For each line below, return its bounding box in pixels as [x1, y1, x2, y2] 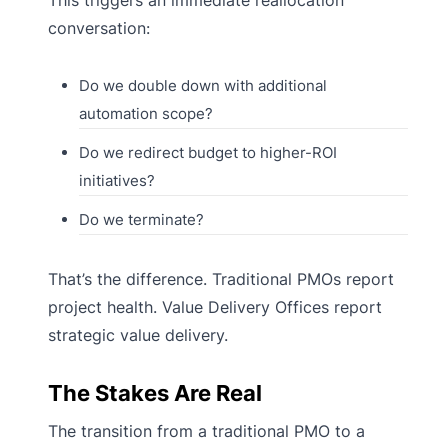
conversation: [48, 17, 150, 38]
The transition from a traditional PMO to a [48, 420, 365, 441]
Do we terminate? [78, 209, 204, 229]
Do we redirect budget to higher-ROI [78, 142, 337, 162]
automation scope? [78, 103, 213, 123]
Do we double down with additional [78, 75, 327, 95]
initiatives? [78, 170, 155, 190]
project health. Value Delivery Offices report [48, 296, 382, 317]
